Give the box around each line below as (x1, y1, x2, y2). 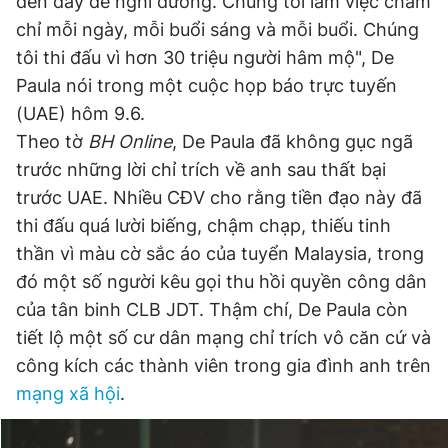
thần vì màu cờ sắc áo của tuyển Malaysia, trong (16, 243, 424, 264)
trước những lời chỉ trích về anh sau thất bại (16, 159, 386, 180)
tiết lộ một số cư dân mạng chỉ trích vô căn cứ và (16, 327, 431, 348)
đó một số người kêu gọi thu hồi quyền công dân (16, 271, 427, 292)
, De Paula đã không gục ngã (172, 131, 413, 152)
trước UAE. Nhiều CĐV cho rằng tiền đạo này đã (16, 187, 422, 208)
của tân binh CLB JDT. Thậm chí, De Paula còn (16, 299, 408, 320)
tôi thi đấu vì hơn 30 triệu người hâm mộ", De (16, 47, 394, 68)
